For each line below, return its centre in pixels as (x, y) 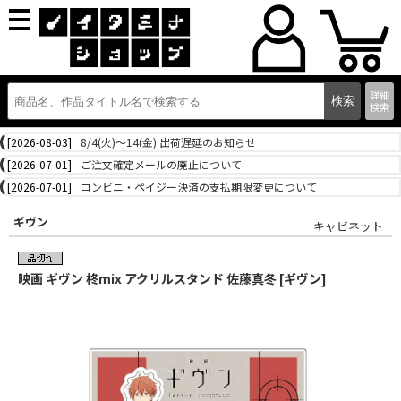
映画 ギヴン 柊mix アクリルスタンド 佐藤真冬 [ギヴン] (172, 278)
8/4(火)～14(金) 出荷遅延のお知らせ (168, 142)
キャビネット (348, 226)
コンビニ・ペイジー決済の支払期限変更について (199, 187)
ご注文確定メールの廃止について (161, 164)
